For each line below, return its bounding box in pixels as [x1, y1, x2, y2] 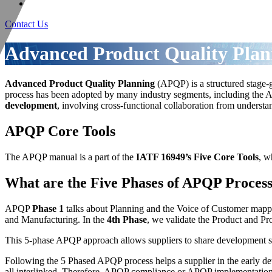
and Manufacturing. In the [5, 214, 107, 225]
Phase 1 [32, 203, 64, 214]
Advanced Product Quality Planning [5, 78, 155, 89]
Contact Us [5, 19, 48, 29]
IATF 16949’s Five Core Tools [136, 151, 259, 162]
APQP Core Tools [5, 123, 115, 139]
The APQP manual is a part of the [5, 151, 136, 162]
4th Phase [107, 214, 147, 225]
